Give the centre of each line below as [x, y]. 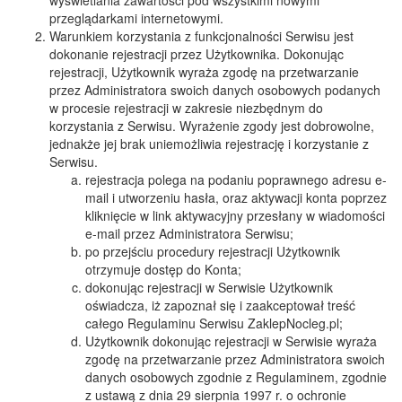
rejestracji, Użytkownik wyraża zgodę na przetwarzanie [204, 72]
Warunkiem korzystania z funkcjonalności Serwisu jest [201, 36]
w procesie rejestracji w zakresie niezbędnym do [186, 108]
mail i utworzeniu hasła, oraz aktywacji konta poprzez [236, 197]
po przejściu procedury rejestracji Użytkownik [213, 251]
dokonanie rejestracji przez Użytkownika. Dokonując [197, 54]
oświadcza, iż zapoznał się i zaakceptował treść [220, 305]
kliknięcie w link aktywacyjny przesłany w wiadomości [235, 215]
